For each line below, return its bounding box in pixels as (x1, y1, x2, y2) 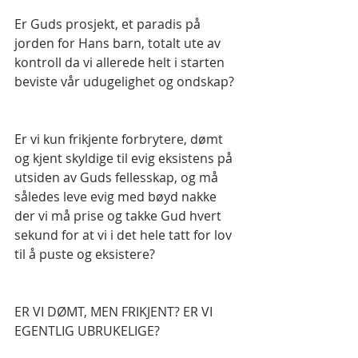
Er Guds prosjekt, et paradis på (14, 15, 204, 34)
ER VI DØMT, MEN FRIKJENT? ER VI (14, 303, 216, 321)
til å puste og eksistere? (14, 245, 155, 264)
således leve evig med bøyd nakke (14, 188, 220, 206)
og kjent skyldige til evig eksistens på (14, 149, 236, 168)
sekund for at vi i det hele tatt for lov (14, 226, 235, 245)
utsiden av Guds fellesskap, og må (14, 169, 221, 187)
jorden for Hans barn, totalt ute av (14, 34, 224, 53)
